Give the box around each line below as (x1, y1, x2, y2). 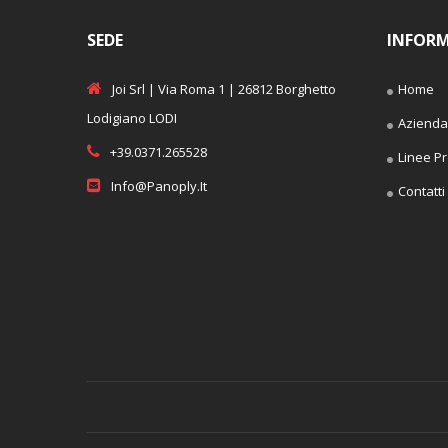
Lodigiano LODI (87, 108, 177, 127)
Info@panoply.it (111, 176, 207, 195)
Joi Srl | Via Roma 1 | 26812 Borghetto (112, 79, 336, 98)
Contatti (398, 181, 445, 200)
